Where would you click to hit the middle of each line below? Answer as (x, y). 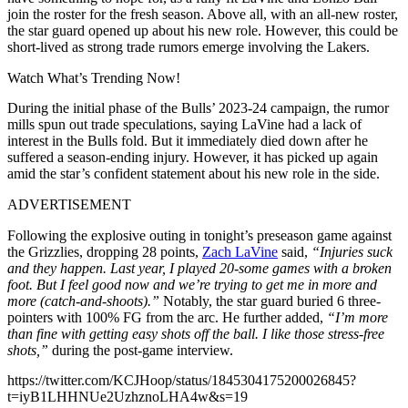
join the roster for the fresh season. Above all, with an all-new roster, (203, 14)
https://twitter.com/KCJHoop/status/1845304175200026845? (182, 380)
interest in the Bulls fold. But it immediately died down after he (188, 140)
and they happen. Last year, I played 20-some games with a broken (199, 268)
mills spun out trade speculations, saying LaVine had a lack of (184, 124)
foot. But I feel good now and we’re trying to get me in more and (192, 284)
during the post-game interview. (143, 350)
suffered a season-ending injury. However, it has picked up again (193, 157)
